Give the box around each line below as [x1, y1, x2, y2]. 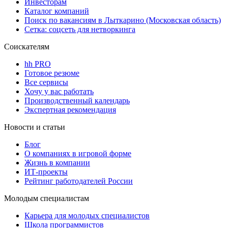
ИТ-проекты [24, 167, 68, 177]
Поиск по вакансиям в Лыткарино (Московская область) [24, 16, 221, 25]
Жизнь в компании [24, 158, 90, 167]
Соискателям [4, 42, 49, 51]
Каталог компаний [24, 7, 89, 16]
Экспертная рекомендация [24, 105, 116, 115]
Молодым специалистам [4, 194, 89, 203]
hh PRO [24, 60, 51, 69]
